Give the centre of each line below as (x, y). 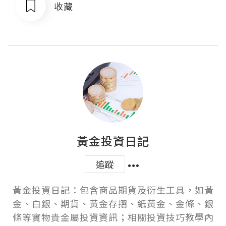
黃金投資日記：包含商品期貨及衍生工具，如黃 (113, 190)
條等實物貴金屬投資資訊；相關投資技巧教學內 (113, 217)
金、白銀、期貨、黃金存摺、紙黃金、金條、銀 (113, 203)
